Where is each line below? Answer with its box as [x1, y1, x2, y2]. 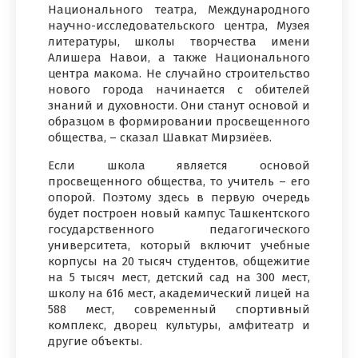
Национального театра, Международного [48, 2, 310, 17]
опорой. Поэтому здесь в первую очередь [48, 189, 310, 205]
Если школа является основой [48, 157, 310, 173]
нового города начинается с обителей [48, 82, 310, 97]
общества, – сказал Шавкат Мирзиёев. [48, 129, 272, 145]
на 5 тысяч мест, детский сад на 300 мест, [48, 269, 310, 284]
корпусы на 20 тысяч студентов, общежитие [48, 253, 310, 268]
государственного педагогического [48, 221, 310, 237]
